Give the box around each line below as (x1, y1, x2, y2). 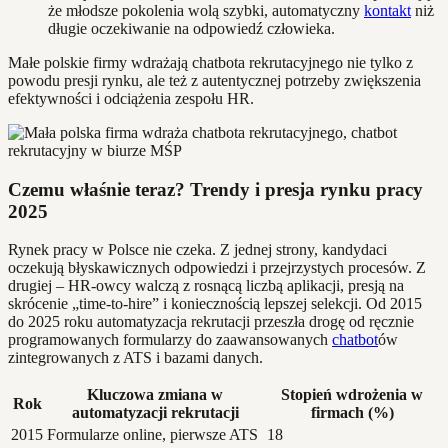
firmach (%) (310, 404, 394, 422)
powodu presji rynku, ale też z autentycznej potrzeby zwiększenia (8, 71, 421, 89)
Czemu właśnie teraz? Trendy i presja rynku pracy (8, 178, 423, 200)
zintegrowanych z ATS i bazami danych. (8, 349, 263, 367)
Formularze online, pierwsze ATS (47, 426, 258, 444)
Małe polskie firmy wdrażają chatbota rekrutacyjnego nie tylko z (8, 53, 413, 71)
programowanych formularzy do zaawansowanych (8, 331, 332, 349)
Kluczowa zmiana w (87, 386, 223, 404)
